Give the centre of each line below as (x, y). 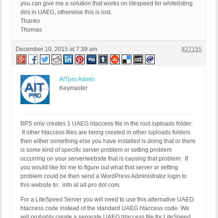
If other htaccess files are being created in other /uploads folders (105, 133)
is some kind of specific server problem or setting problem (96, 150)
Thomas (31, 30)
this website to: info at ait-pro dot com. (71, 185)
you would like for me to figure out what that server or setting (99, 168)
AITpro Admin (77, 80)
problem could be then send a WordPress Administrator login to (104, 176)
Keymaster (73, 88)
